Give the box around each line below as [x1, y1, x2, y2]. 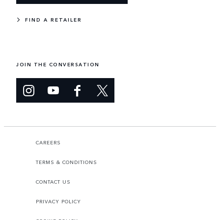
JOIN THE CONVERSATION [16, 61, 100, 68]
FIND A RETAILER [25, 16, 82, 23]
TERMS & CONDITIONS [36, 159, 97, 166]
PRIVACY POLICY [36, 198, 81, 205]
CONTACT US [36, 178, 71, 186]
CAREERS [36, 139, 61, 146]
